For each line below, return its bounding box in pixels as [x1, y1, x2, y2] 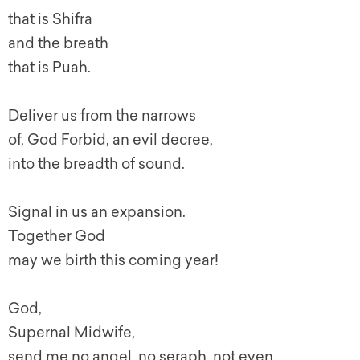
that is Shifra [8, 10, 92, 29]
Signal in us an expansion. [8, 203, 186, 222]
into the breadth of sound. [8, 155, 185, 174]
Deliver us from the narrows [8, 107, 196, 125]
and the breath [8, 35, 108, 53]
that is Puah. [8, 59, 91, 77]
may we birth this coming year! [8, 252, 219, 270]
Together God [8, 227, 105, 246]
